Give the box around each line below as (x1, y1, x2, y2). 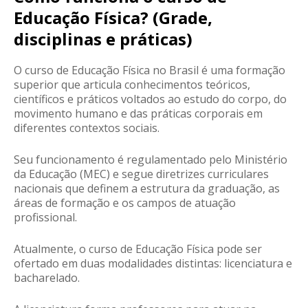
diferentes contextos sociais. (14, 120, 162, 136)
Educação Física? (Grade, (14, 6, 212, 30)
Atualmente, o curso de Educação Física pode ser (14, 241, 262, 257)
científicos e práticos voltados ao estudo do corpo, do (14, 91, 287, 107)
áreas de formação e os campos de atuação (14, 195, 236, 211)
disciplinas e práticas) (14, 27, 192, 51)
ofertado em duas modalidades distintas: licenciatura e (14, 256, 292, 272)
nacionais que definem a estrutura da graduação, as (14, 181, 280, 197)
